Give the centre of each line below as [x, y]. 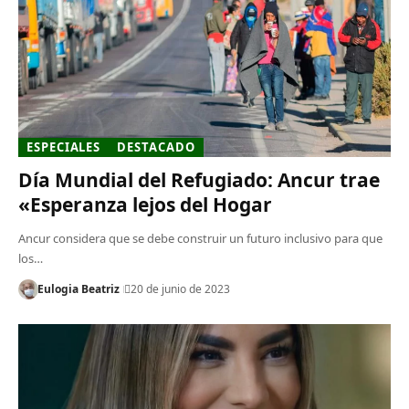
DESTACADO [156, 147]
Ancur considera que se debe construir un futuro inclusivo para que [200, 238]
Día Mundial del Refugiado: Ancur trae [199, 179]
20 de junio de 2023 [180, 288]
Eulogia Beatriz [78, 288]
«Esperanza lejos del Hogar [145, 204]
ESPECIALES [64, 147]
